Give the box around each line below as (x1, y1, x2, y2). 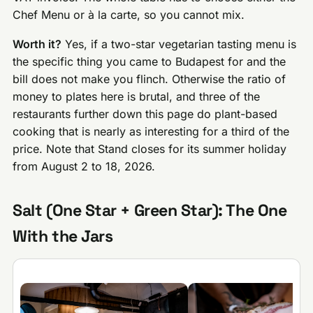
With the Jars (13, 226, 113, 247)
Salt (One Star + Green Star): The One (13, 200, 287, 221)
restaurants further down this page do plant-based (13, 107, 278, 122)
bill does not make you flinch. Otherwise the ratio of (13, 72, 286, 87)
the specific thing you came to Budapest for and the (13, 54, 286, 69)
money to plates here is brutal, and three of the (13, 89, 261, 104)
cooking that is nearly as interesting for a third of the (13, 124, 290, 139)
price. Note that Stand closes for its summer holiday (13, 142, 287, 156)
